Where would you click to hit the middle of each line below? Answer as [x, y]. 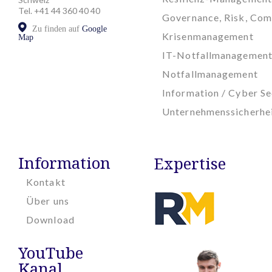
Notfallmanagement [210, 74]
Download [50, 220]
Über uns [48, 201]
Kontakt [46, 182]
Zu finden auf [56, 29]
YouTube [51, 253]
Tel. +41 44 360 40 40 [59, 10]
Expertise [190, 164]
